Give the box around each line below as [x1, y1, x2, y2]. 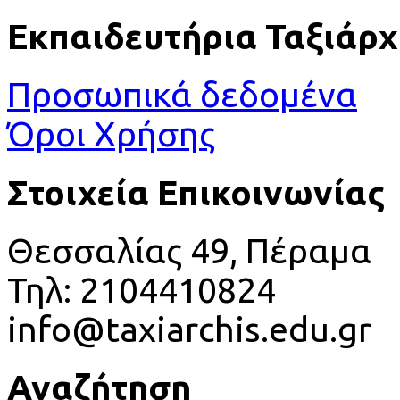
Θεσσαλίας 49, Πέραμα [7, 230, 371, 270]
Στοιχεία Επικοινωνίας [7, 172, 385, 212]
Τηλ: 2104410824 [7, 270, 276, 309]
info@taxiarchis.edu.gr [7, 309, 371, 348]
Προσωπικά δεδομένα [7, 75, 357, 114]
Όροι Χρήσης [7, 114, 215, 154]
